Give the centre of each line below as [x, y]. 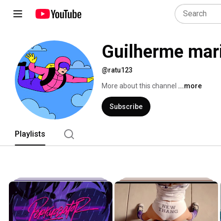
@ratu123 [117, 70]
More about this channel [139, 86]
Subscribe [126, 107]
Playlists [30, 134]
